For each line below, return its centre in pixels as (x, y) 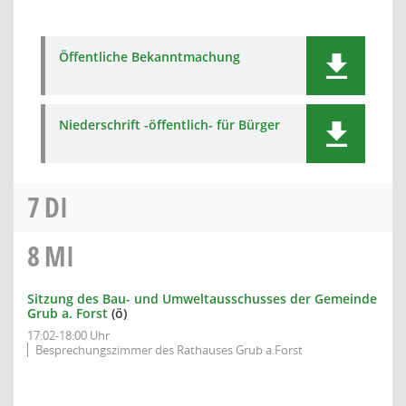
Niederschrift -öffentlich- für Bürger (169, 125)
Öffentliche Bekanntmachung (150, 57)
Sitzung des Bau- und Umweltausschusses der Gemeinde (202, 299)
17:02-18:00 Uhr (68, 335)
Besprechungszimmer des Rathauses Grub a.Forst (169, 350)
